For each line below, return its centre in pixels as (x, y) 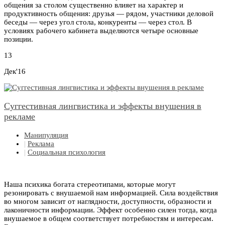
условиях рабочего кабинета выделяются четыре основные (101, 31)
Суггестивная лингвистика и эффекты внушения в (103, 106)
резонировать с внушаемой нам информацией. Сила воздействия (111, 193)
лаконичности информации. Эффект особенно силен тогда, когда (110, 210)
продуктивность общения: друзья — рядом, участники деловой (109, 14)
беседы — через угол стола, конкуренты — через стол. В (98, 22)
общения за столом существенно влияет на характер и (94, 5)
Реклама (41, 144)
